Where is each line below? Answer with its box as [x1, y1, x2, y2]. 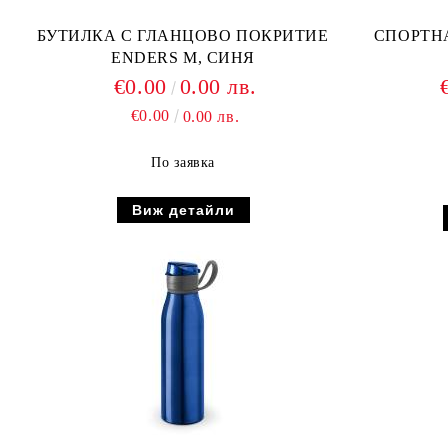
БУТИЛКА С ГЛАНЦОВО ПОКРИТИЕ [37, 27, 329, 44]
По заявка [150, 155, 216, 170]
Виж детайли [131, 202, 235, 218]
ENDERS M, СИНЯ [111, 49, 255, 66]
